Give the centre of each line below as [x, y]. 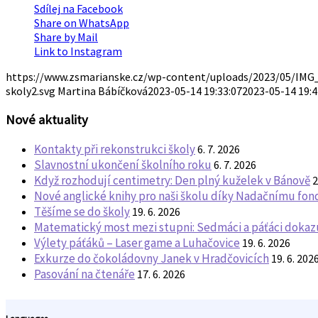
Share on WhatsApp [82, 23]
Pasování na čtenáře [84, 274]
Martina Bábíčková [103, 91]
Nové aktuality [47, 119]
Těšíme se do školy [82, 211]
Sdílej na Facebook [78, 9]
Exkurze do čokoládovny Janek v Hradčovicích [152, 258]
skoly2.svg [31, 91]
